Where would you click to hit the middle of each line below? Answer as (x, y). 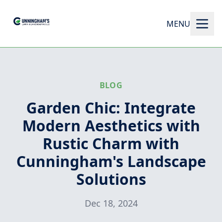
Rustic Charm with (111, 143)
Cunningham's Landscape (111, 161)
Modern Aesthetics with (111, 126)
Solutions (111, 179)
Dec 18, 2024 (111, 203)
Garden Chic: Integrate (111, 108)
